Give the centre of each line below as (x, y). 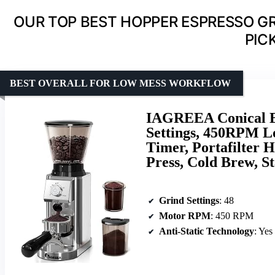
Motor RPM (185, 215)
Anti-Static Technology (207, 231)
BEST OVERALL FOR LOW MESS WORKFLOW (120, 83)
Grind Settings (189, 200)
